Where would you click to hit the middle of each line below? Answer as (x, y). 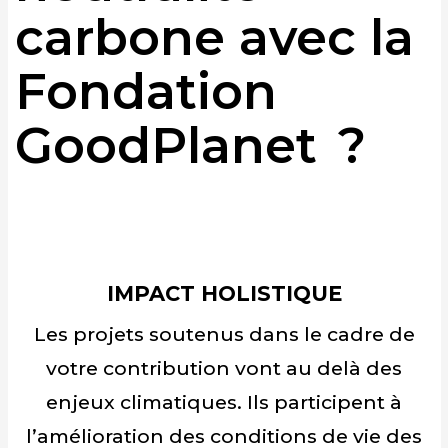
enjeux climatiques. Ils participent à (224, 402)
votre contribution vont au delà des (224, 368)
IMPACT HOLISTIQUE (224, 293)
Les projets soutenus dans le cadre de (224, 334)
